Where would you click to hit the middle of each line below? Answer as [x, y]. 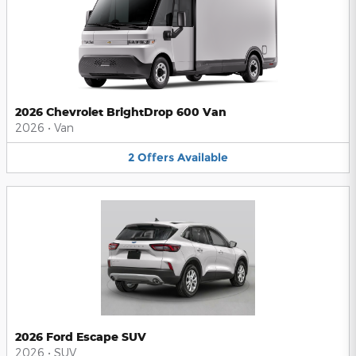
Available [203, 158]
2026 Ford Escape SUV [81, 336]
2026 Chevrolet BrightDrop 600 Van [121, 112]
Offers [156, 158]
